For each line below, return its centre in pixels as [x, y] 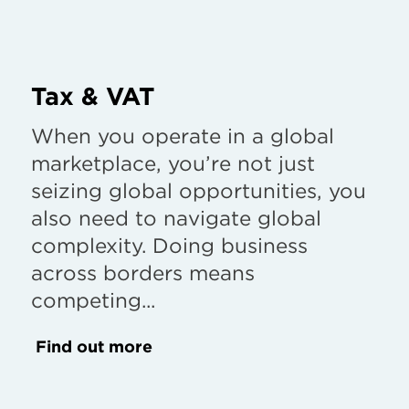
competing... [93, 299]
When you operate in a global [183, 135]
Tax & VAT [93, 96]
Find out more [94, 346]
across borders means [143, 272]
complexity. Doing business [169, 245]
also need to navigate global [176, 217]
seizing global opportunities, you [199, 190]
